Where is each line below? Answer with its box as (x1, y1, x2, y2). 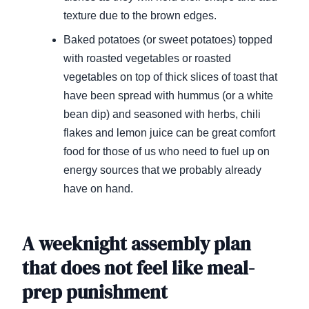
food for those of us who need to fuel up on (63, 146, 270, 158)
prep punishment (22, 279, 168, 306)
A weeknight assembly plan (22, 231, 251, 257)
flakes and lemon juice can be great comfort (63, 127, 275, 139)
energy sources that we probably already (63, 164, 261, 177)
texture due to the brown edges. (63, 10, 217, 22)
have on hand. (63, 183, 133, 195)
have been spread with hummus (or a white (63, 90, 273, 102)
